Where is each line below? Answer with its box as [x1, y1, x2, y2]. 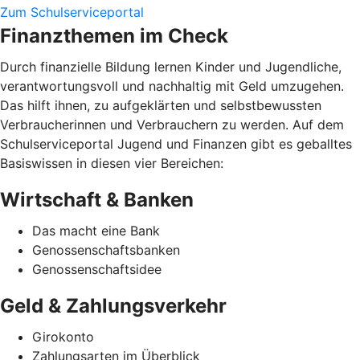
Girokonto [32, 328, 94, 345]
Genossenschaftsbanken [32, 241, 180, 258]
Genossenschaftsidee [32, 260, 162, 277]
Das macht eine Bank [32, 222, 160, 239]
